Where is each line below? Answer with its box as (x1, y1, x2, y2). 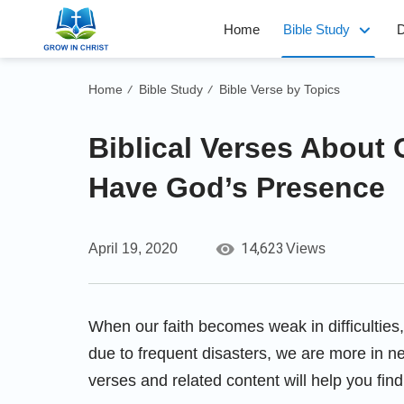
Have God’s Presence (88, 171, 385, 204)
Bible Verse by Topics (219, 82, 340, 96)
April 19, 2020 (88, 241, 178, 256)
